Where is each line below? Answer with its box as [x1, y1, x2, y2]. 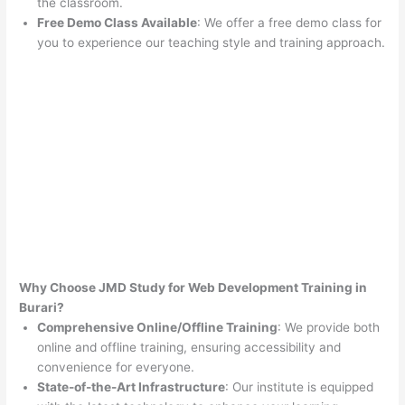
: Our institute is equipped [225, 380, 374, 395]
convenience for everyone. [37, 360, 195, 375]
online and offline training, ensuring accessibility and [37, 340, 342, 355]
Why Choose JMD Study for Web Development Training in [19, 280, 368, 296]
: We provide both [278, 320, 381, 335]
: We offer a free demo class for [197, 15, 382, 31]
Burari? [19, 300, 65, 316]
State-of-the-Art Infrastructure [37, 380, 226, 395]
